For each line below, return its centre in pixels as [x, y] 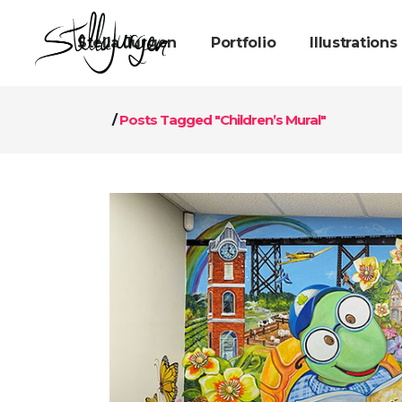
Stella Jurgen [127, 43]
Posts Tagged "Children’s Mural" [223, 120]
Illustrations [354, 43]
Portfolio [243, 43]
